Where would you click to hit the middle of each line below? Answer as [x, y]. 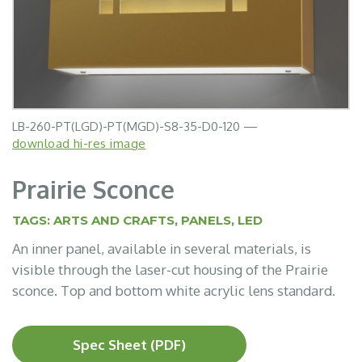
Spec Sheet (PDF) [129, 345]
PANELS [206, 220]
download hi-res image [79, 143]
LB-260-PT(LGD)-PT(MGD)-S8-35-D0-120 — [135, 126]
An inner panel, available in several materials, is [162, 248]
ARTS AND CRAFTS [114, 220]
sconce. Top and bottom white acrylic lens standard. [174, 290]
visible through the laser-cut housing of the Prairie [170, 269]
